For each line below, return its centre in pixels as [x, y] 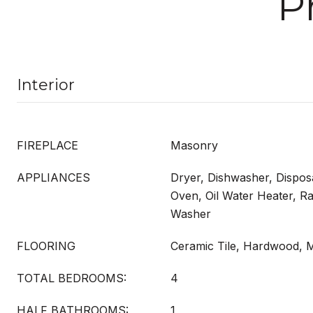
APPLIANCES [53, 177]
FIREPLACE [48, 145]
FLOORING [46, 246]
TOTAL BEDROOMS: [72, 278]
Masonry [194, 145]
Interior [46, 85]
